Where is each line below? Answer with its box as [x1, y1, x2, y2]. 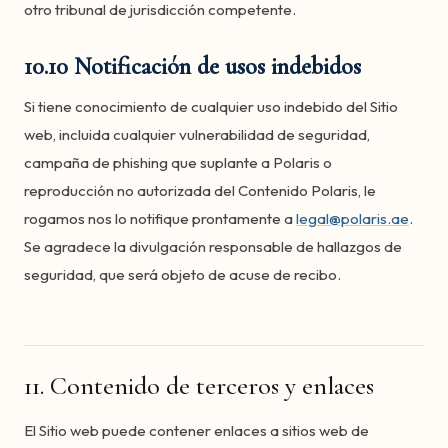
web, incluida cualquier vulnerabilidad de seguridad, [24, 125, 370, 144]
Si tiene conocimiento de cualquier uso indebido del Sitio [24, 97, 398, 116]
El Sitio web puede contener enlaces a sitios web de [24, 421, 369, 440]
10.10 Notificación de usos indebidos [24, 52, 361, 81]
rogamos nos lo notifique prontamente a [24, 209, 296, 228]
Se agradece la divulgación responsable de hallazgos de [24, 237, 402, 256]
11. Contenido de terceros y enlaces [24, 370, 374, 401]
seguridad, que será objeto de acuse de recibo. [24, 265, 341, 284]
